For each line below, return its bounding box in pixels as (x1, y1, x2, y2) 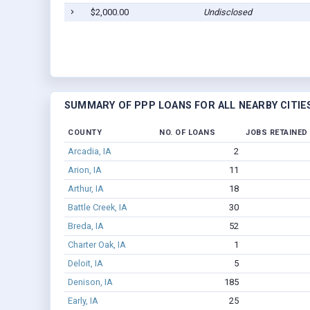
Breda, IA (67, 221, 104, 232)
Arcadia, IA (67, 146, 111, 157)
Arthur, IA (67, 183, 104, 194)
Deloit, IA (67, 258, 103, 269)
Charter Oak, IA (67, 239, 126, 250)
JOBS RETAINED (246, 128, 308, 138)
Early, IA (67, 295, 98, 307)
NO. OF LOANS (159, 128, 215, 138)
